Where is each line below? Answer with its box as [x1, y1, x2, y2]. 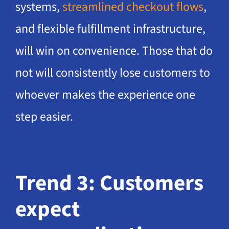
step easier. [15, 107, 73, 126]
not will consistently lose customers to [15, 63, 210, 82]
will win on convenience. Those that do [15, 41, 213, 60]
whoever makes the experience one [15, 85, 195, 104]
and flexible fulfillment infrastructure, [15, 19, 205, 38]
